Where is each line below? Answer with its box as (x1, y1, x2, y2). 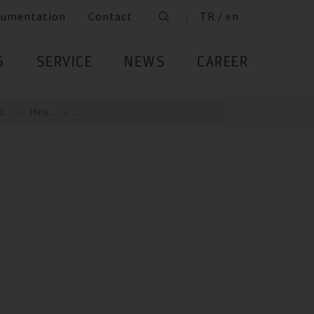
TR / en (200, 9, 239, 24)
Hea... (29, 104, 55, 118)
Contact (88, 9, 132, 24)
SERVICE (36, 57, 93, 70)
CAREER (197, 57, 248, 70)
